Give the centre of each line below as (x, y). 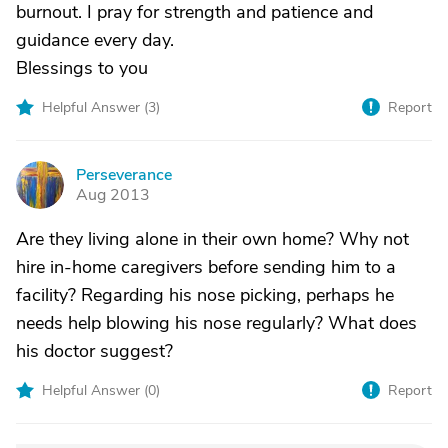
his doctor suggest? (94, 351)
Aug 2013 (113, 195)
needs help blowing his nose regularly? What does (216, 323)
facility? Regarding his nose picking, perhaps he (205, 295)
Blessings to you (82, 68)
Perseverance (124, 175)
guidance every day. (95, 40)
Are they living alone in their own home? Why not (212, 239)
